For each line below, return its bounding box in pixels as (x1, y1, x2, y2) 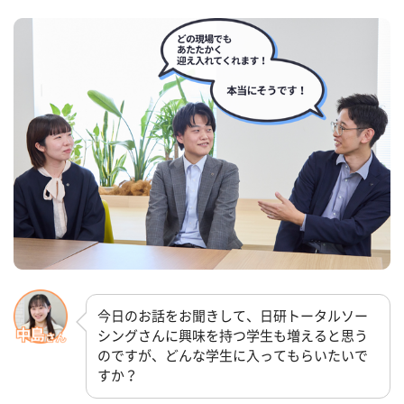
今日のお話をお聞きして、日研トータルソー (97, 309, 368, 324)
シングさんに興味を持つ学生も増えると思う (97, 329, 368, 344)
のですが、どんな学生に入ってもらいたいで (97, 349, 368, 363)
